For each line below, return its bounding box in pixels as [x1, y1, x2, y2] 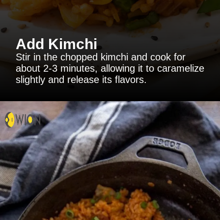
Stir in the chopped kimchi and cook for [16, 52, 186, 63]
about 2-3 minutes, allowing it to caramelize [16, 63, 204, 74]
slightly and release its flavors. [16, 74, 147, 85]
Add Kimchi [16, 36, 97, 53]
